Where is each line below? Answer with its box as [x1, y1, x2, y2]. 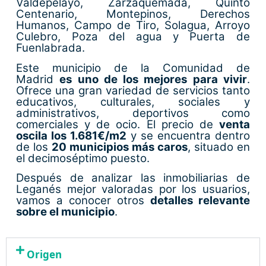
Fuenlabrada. [16, 41, 85, 55]
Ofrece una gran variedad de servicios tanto [16, 83, 250, 97]
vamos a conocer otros [16, 193, 150, 207]
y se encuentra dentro [126, 128, 250, 142]
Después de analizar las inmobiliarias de [16, 170, 250, 185]
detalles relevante [150, 193, 250, 207]
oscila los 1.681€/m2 [16, 128, 127, 142]
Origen [27, 248, 62, 262]
